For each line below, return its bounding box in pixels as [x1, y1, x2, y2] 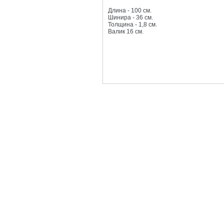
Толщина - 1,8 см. [108, 21, 157, 28]
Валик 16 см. [108, 28, 143, 35]
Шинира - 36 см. [108, 14, 153, 21]
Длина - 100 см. [108, 7, 151, 14]
